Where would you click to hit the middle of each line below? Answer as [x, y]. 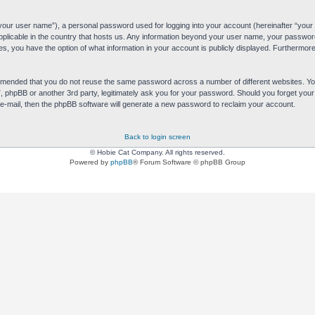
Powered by [90, 162]
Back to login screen [157, 137]
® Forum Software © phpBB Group [189, 162]
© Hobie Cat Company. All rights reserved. [157, 153]
